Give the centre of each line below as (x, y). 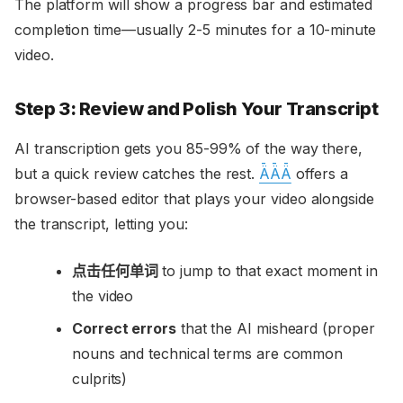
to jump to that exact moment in (268, 271)
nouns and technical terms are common (208, 354)
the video (103, 296)
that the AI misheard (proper (275, 329)
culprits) (100, 379)
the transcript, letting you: (101, 224)
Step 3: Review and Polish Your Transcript (197, 109)
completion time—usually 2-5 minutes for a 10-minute (195, 30)
